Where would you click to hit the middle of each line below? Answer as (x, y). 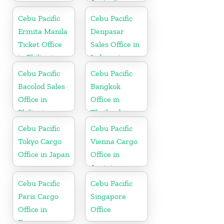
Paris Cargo (38, 196)
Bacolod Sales (41, 86)
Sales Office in (115, 44)
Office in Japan (44, 154)
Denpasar (107, 31)
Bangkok (106, 86)
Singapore (108, 196)
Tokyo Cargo (40, 141)
